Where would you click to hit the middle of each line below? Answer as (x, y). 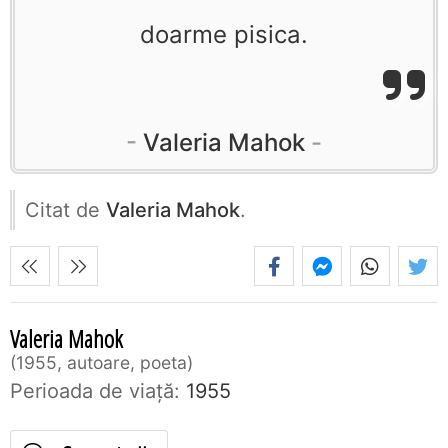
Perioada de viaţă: (95, 391)
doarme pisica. (224, 35)
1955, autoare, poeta (101, 363)
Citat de (65, 210)
